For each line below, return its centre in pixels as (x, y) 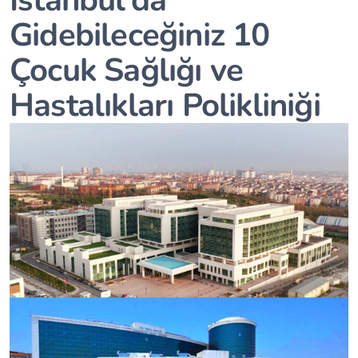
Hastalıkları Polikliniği (165, 105)
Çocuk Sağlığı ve (127, 70)
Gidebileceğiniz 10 (140, 35)
